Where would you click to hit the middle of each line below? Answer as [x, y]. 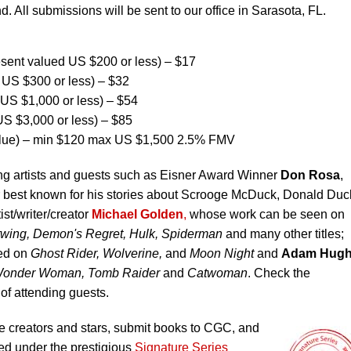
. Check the [279, 273]
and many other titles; [283, 234]
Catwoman [217, 273]
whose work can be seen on [266, 214]
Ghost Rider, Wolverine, [96, 253]
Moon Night [222, 253]
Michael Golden [138, 214]
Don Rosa [310, 175]
